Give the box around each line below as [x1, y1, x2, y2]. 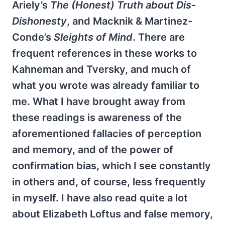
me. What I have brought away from [12, 95, 185, 107]
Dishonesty [12, 15, 67, 27]
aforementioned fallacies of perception [12, 127, 201, 140]
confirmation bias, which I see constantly [12, 159, 211, 172]
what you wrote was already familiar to [12, 79, 199, 91]
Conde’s [12, 31, 54, 43]
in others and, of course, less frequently [12, 175, 206, 188]
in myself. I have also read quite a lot [12, 191, 188, 204]
